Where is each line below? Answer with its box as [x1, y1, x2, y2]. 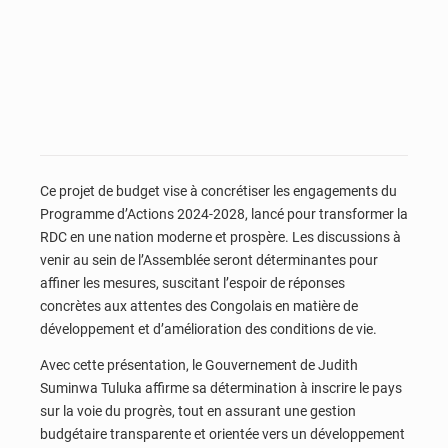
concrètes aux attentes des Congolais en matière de [40, 298, 358, 315]
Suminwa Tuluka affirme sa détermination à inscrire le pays [40, 379, 402, 396]
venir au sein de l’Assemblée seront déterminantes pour [40, 252, 378, 269]
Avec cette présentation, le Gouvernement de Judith [40, 356, 358, 373]
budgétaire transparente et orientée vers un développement [40, 425, 405, 442]
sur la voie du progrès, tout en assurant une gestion [40, 402, 356, 419]
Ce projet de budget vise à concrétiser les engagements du [40, 183, 397, 200]
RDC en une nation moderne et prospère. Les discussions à [40, 229, 401, 246]
